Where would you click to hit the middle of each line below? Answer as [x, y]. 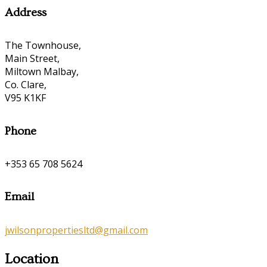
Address [26, 12]
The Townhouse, [43, 46]
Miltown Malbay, [42, 72]
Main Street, [32, 59]
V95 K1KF [25, 98]
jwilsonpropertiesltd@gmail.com [76, 230]
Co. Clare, [26, 85]
